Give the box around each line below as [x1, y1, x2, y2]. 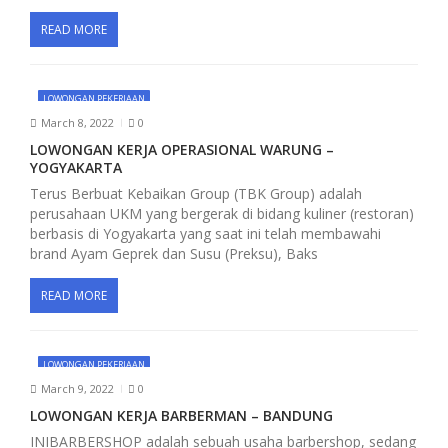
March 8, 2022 [40, 115, 114, 131]
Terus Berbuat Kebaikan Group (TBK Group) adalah [30, 183, 362, 203]
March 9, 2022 [40, 381, 114, 397]
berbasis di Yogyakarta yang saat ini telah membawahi [30, 223, 381, 243]
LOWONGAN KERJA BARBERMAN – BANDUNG [30, 405, 333, 425]
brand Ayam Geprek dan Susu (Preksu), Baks [30, 243, 318, 263]
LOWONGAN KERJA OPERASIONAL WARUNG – [30, 139, 334, 159]
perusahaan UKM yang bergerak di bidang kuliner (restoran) [30, 203, 414, 223]
